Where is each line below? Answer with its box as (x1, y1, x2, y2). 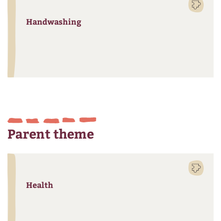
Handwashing (26, 16, 81, 27)
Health (26, 180, 53, 190)
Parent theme (7, 125, 94, 142)
